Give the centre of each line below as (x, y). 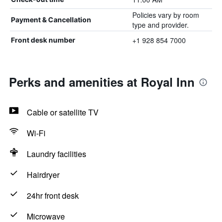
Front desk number (43, 40)
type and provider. (160, 25)
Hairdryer (43, 175)
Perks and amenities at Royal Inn (102, 82)
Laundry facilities (56, 154)
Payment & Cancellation (51, 20)
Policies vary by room (166, 15)
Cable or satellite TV (63, 112)
